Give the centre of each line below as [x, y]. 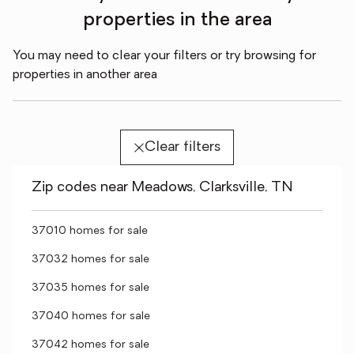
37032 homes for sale [90, 260]
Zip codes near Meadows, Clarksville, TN [162, 188]
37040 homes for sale [91, 316]
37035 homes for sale [90, 288]
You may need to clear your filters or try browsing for [164, 56]
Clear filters [182, 147]
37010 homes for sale [90, 231]
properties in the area [177, 21]
